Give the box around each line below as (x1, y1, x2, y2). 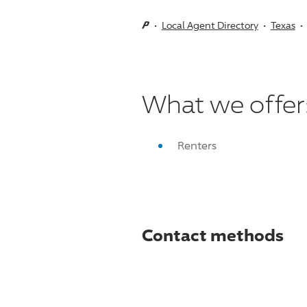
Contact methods (141, 224, 284, 245)
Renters (177, 138, 217, 152)
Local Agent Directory (161, 19, 258, 31)
